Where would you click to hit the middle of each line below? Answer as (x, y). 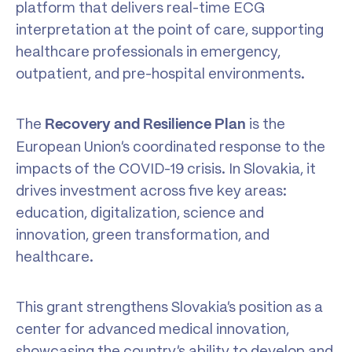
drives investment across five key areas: (151, 190)
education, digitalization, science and (140, 212)
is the (266, 123)
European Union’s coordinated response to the (170, 146)
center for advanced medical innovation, (152, 328)
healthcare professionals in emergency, (148, 51)
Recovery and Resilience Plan (145, 125)
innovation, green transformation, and (143, 234)
